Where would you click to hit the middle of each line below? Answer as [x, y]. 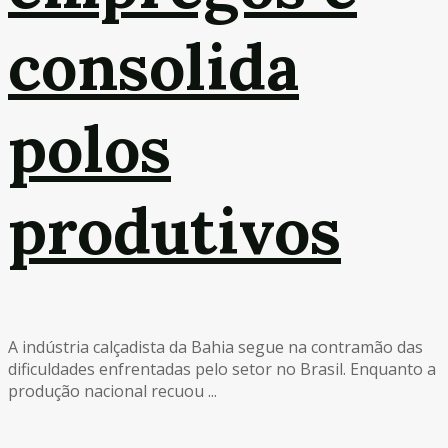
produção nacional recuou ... [112, 390]
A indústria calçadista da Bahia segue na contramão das [215, 346]
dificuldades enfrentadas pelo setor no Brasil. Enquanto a [222, 368]
